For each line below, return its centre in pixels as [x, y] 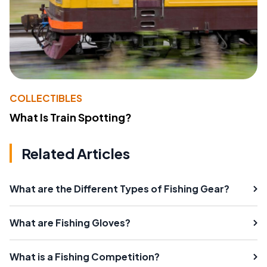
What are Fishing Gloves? [70, 223]
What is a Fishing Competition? [85, 257]
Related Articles [76, 153]
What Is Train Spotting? [71, 117]
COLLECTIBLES [46, 98]
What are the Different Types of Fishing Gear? [119, 189]
